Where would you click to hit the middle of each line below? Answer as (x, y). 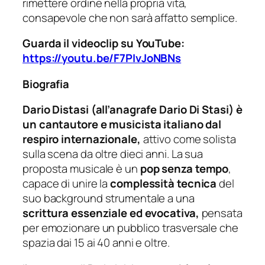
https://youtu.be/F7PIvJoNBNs (102, 58)
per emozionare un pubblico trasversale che (130, 228)
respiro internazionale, (82, 139)
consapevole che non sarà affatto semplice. (130, 17)
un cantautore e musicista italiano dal (122, 125)
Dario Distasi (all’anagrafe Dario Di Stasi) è (132, 110)
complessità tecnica (164, 184)
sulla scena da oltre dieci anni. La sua (113, 154)
